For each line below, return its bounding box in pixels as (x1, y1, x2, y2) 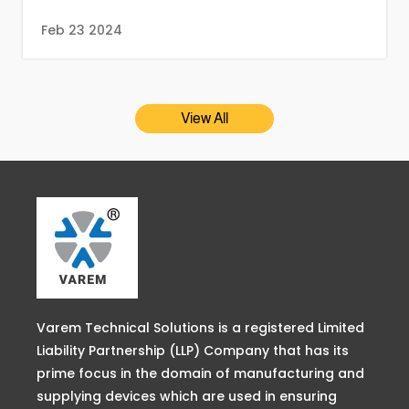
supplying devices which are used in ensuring (37, 387, 337, 406)
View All (181, 110, 228, 127)
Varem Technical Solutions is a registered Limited (37, 319, 364, 338)
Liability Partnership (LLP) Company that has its (37, 341, 349, 361)
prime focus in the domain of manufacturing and (37, 364, 364, 383)
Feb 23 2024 (41, 21, 122, 40)
